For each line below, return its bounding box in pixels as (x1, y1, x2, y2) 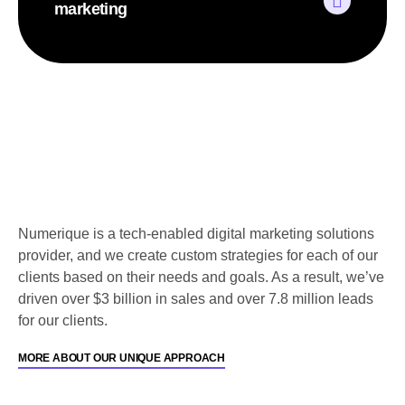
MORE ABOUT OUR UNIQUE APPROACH (18, 352, 225, 365)
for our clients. (18, 313, 108, 329)
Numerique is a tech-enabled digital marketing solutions (18, 226, 374, 242)
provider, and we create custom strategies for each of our (18, 248, 378, 264)
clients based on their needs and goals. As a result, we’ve (18, 269, 384, 286)
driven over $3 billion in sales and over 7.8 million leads (18, 291, 373, 307)
